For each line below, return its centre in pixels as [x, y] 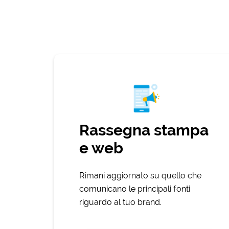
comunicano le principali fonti [134, 189]
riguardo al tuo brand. [120, 202]
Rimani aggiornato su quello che [140, 176]
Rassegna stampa [144, 130]
